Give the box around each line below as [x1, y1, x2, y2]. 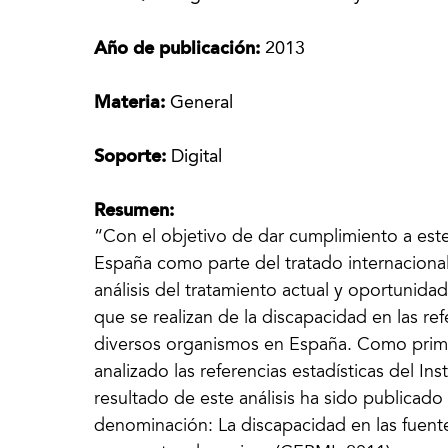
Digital [171, 148, 223, 166]
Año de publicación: [94, 40, 266, 58]
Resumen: [94, 202, 175, 220]
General [170, 94, 234, 112]
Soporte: [94, 148, 172, 166]
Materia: [94, 94, 171, 112]
